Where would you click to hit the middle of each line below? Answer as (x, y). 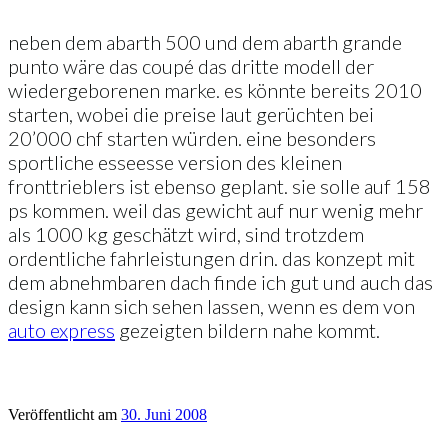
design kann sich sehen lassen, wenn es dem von (211, 305)
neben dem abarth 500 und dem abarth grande (205, 41)
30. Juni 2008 (164, 414)
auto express (61, 329)
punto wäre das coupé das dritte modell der (191, 65)
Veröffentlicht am (62, 414)
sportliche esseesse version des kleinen (175, 161)
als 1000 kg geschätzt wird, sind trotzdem (186, 233)
